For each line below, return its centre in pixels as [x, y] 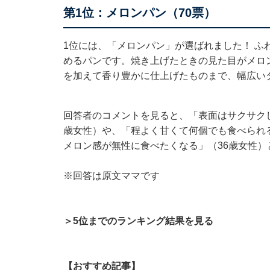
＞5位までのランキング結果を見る [138, 221]
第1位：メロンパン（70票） [139, 12]
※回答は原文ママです [111, 175]
